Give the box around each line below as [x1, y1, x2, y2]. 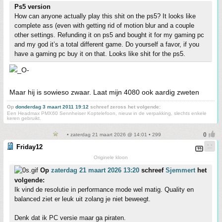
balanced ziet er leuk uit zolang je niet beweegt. [14, 195, 151, 203]
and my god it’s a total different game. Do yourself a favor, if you [14, 41, 199, 49]
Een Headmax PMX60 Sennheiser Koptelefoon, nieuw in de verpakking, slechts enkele [7, 111, 207, 116]
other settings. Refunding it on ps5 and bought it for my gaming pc [14, 31, 204, 39]
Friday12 [16, 143, 43, 151]
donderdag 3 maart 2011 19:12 [15, 104, 89, 110]
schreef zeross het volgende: [89, 104, 161, 110]
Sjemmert [166, 166, 195, 174]
